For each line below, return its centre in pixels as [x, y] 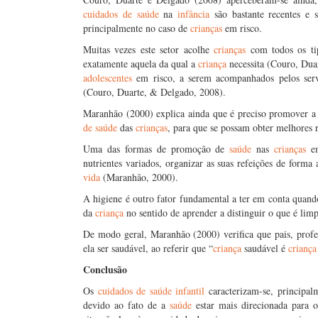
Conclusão [105, 269]
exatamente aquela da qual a [141, 64]
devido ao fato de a [127, 305]
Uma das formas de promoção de [157, 149]
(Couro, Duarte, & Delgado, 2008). [154, 92]
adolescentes [108, 78]
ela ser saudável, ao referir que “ [148, 248]
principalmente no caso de [137, 28]
